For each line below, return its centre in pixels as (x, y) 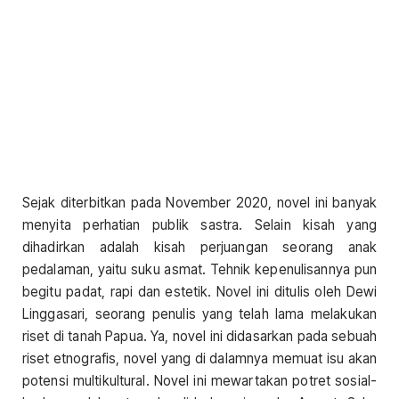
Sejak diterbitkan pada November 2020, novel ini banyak (199, 203)
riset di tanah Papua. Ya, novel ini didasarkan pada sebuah (199, 336)
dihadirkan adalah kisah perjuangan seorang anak (199, 247)
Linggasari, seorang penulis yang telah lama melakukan (199, 314)
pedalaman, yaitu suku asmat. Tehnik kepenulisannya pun (199, 269)
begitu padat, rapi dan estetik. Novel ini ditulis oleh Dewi (199, 292)
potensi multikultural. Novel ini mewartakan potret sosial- (199, 381)
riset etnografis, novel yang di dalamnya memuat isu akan (199, 358)
